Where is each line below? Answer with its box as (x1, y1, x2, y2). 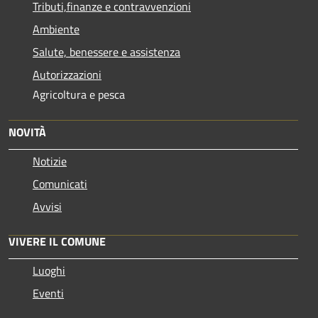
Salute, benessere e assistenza (33, 43, 180, 60)
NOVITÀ (9, 123, 46, 141)
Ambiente (33, 20, 79, 38)
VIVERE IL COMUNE (9, 232, 106, 250)
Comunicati (33, 175, 87, 192)
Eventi (33, 284, 64, 302)
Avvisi (33, 197, 62, 215)
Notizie (33, 152, 67, 170)
